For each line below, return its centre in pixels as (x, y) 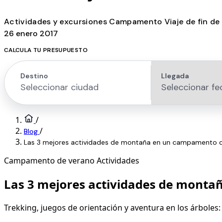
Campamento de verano (49, 160)
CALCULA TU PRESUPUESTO (46, 50)
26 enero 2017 (31, 33)
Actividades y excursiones (57, 21)
